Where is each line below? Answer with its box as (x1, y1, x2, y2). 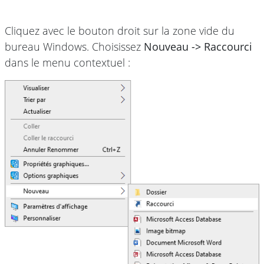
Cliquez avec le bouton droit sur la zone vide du (5, 24, 235, 38)
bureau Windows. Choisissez (5, 39, 144, 54)
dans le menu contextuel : (5, 55, 130, 70)
